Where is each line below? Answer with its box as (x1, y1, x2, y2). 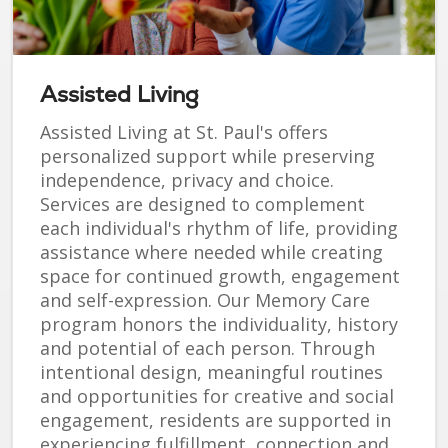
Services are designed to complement (40, 192, 365, 217)
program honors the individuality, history (40, 312, 398, 337)
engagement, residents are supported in (40, 408, 391, 433)
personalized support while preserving (40, 144, 375, 169)
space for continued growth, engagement (40, 264, 400, 289)
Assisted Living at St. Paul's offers (40, 120, 328, 145)
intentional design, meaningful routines (40, 360, 383, 385)
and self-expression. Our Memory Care (40, 288, 370, 313)
